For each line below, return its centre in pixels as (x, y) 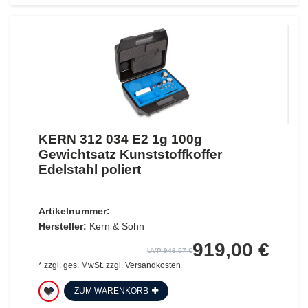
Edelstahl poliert (89, 169)
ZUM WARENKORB (111, 290)
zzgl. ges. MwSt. (74, 265)
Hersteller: (62, 226)
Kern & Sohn (117, 226)
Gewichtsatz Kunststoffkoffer (130, 154)
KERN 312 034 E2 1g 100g (120, 139)
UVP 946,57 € (170, 250)
